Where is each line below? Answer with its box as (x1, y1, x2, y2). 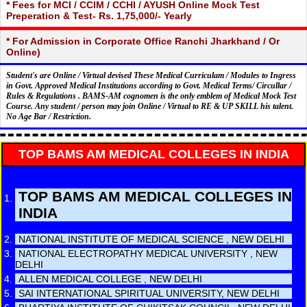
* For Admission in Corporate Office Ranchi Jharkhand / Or (6, 35, 280, 47)
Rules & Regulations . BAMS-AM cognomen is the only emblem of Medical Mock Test (6, 90, 296, 101)
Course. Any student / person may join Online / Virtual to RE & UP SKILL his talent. (6, 101, 293, 111)
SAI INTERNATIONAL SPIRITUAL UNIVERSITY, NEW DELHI (19, 287, 280, 299)
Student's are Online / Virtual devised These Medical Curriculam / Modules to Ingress (6, 70, 296, 80)
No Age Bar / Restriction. (6, 111, 91, 121)
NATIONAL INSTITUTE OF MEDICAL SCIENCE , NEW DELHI (19, 233, 284, 245)
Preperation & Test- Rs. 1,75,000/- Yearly (6, 10, 192, 21)
